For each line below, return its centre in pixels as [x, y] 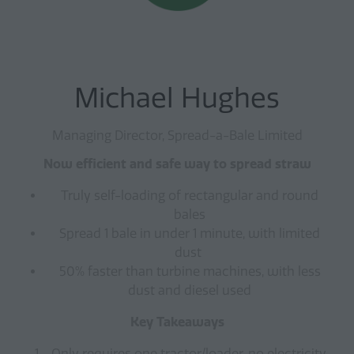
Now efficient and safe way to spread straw [177, 164]
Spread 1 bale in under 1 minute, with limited [190, 233]
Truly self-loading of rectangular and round [190, 196]
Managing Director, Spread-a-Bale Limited [177, 136]
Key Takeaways [177, 322]
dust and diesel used [190, 290]
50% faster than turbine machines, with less [190, 271]
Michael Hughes [177, 98]
